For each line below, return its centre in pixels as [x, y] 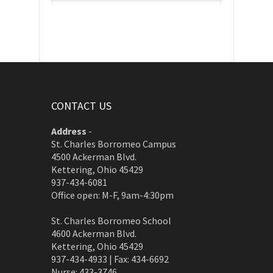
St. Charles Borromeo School [111, 221]
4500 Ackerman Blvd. [94, 157]
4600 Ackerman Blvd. [94, 233]
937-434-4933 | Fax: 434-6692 [110, 259]
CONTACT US [81, 106]
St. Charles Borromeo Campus [114, 144]
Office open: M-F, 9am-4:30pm [112, 195]
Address [69, 131]
